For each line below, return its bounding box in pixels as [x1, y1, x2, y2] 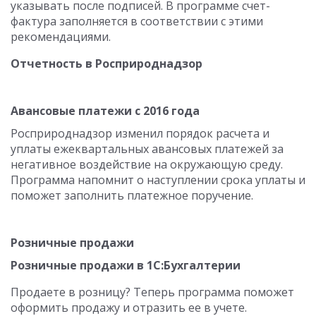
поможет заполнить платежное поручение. [11, 188, 253, 203]
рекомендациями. [11, 29, 111, 44]
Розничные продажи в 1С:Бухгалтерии [11, 257, 241, 273]
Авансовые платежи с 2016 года [11, 103, 200, 119]
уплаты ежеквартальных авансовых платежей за [11, 141, 284, 157]
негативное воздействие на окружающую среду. [11, 157, 283, 172]
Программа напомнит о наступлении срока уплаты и [11, 172, 305, 188]
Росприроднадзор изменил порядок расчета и [11, 126, 269, 141]
